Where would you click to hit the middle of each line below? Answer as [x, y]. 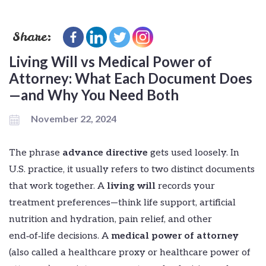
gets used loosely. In [194, 153]
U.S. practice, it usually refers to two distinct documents [132, 170]
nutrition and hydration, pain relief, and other [110, 220]
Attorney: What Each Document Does [131, 78]
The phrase [36, 153]
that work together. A [58, 186]
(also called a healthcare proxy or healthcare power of [130, 253]
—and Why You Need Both [94, 95]
